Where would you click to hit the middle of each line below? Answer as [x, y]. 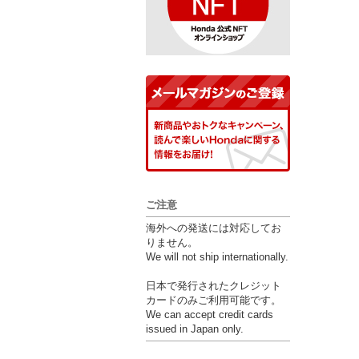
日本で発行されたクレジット [214, 286]
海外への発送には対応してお [214, 228]
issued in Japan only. [195, 329]
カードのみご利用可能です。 [214, 300]
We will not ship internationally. [217, 257]
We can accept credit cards [210, 315]
